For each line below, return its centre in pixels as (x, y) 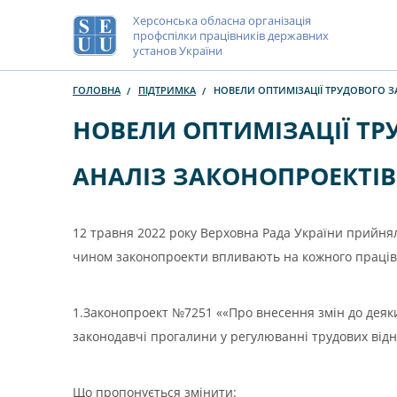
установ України (178, 50)
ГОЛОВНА (97, 90)
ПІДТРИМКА (167, 90)
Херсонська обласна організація (222, 20)
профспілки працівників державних (231, 35)
